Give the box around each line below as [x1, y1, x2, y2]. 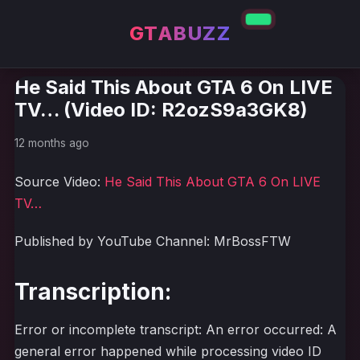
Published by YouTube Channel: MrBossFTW [14, 233, 291, 249]
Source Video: [14, 174, 104, 190]
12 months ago [14, 137, 89, 149]
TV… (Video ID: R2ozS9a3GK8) [14, 98, 308, 121]
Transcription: [14, 278, 171, 305]
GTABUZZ [129, 22, 231, 45]
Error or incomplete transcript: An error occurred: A [14, 321, 337, 337]
